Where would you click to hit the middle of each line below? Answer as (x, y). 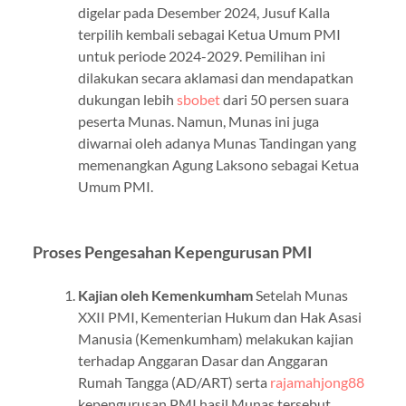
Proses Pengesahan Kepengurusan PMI (172, 252)
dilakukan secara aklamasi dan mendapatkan (215, 77)
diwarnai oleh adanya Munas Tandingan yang (217, 142)
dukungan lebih (127, 99)
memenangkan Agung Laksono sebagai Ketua (218, 164)
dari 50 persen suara (284, 99)
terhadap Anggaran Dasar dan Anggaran (203, 360)
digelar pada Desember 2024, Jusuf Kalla (203, 12)
